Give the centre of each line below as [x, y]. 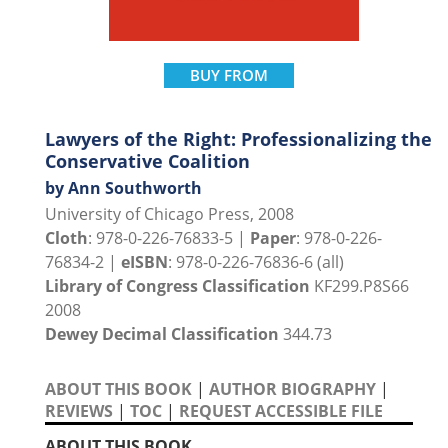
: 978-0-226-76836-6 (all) [256, 262]
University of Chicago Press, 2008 [169, 214]
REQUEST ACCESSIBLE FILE [281, 411]
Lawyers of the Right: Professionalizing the [238, 139]
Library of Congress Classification [177, 286]
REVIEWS [79, 411]
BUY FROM [229, 75]
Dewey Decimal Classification [162, 334]
